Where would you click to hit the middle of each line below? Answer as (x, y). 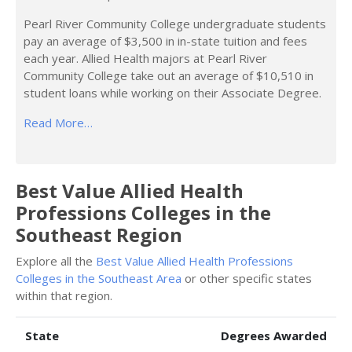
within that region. (64, 295)
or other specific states (247, 278)
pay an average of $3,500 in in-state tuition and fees (165, 41)
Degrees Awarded (274, 335)
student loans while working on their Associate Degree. (172, 93)
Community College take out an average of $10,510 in (169, 75)
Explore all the (56, 261)
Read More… (58, 123)
